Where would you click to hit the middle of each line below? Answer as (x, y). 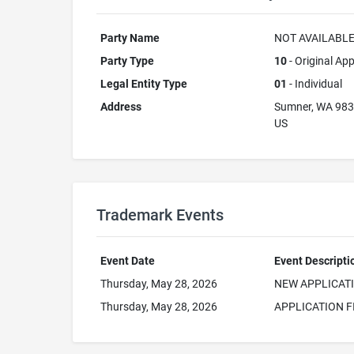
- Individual (314, 84)
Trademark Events (160, 215)
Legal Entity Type (143, 84)
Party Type (127, 61)
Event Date (127, 261)
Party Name (130, 38)
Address (121, 107)
